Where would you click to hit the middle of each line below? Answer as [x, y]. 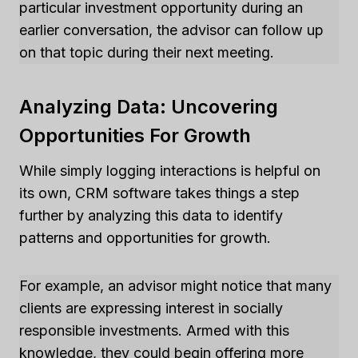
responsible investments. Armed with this [154, 331]
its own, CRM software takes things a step [159, 193]
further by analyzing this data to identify [151, 216]
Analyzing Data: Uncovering [149, 107]
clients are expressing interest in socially [151, 308]
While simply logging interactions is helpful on [170, 171]
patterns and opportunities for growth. [145, 238]
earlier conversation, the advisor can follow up [171, 30]
